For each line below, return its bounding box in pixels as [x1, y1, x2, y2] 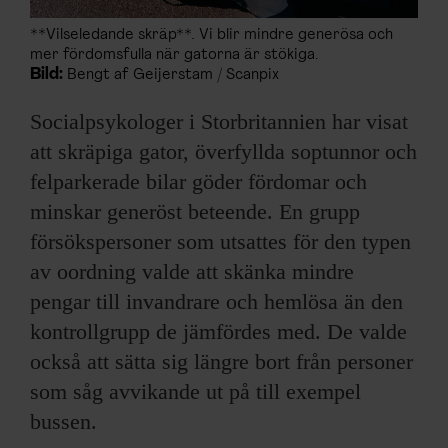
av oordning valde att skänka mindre [30, 259, 354, 285]
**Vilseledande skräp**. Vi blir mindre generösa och [30, 27, 393, 44]
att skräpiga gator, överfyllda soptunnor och [30, 139, 417, 165]
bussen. [30, 409, 97, 435]
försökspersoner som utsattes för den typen [30, 229, 411, 255]
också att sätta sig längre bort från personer [30, 349, 413, 375]
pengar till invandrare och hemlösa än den [30, 289, 403, 315]
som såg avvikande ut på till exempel [30, 379, 361, 405]
